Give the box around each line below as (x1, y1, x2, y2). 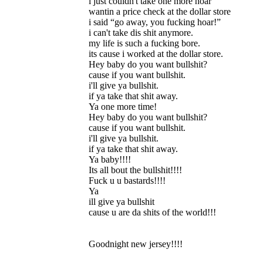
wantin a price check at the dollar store (89, 6, 231, 16)
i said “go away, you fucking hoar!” (89, 17, 221, 27)
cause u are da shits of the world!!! (89, 207, 216, 217)
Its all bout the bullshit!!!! (89, 165, 182, 175)
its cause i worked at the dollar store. (89, 49, 223, 59)
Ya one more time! (89, 102, 157, 112)
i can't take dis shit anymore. (89, 28, 193, 38)
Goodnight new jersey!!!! (89, 239, 183, 249)
